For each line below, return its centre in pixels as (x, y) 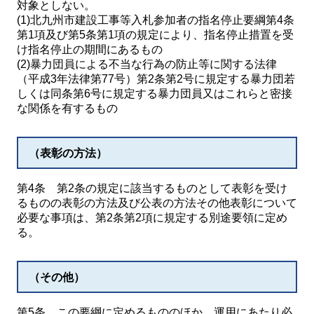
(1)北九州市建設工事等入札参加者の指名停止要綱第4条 (156, 20)
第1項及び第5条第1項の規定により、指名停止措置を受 (155, 35)
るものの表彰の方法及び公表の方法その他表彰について (157, 203)
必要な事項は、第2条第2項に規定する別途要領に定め (152, 218)
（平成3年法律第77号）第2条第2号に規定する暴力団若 (156, 79)
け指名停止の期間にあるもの (90, 49)
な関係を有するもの (67, 108)
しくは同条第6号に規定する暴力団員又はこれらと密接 (155, 94)
